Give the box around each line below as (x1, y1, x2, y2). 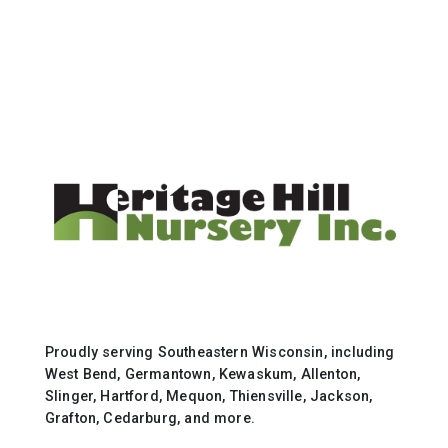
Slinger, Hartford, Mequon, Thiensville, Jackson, (44, 387, 373, 404)
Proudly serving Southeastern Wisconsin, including (44, 343, 395, 360)
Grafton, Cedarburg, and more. (44, 409, 256, 426)
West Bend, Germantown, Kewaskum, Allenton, (44, 365, 361, 382)
